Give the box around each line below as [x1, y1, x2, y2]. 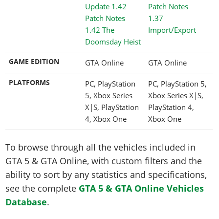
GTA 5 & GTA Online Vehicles [79, 182, 204, 195]
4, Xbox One [85, 113, 127, 124]
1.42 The [85, 24, 114, 35]
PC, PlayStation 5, [148, 78, 207, 88]
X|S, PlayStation [85, 102, 139, 112]
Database [5, 196, 47, 208]
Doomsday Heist [85, 36, 141, 46]
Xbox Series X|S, [148, 90, 203, 100]
